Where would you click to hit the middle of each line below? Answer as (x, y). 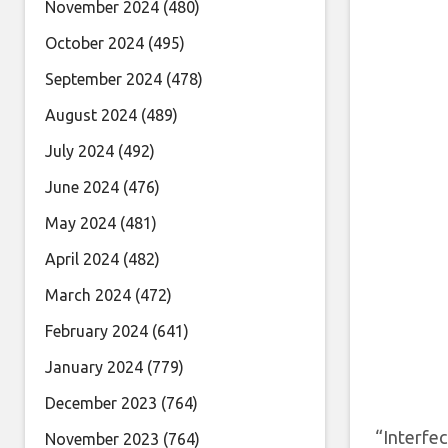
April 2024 (82, 259)
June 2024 (82, 187)
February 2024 (96, 331)
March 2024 (88, 295)
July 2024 (79, 151)
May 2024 (80, 223)
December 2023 (101, 403)
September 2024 (103, 79)
